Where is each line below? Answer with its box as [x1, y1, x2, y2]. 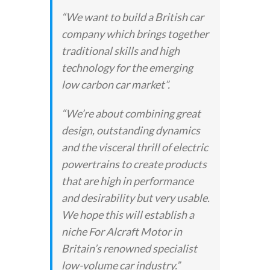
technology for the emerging [61, 60, 193, 74]
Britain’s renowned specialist [61, 241, 197, 255]
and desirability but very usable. [61, 190, 210, 204]
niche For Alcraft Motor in [61, 224, 182, 238]
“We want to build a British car [61, 10, 204, 24]
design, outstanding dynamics [61, 123, 200, 137]
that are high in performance [61, 174, 193, 187]
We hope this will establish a [61, 207, 194, 221]
